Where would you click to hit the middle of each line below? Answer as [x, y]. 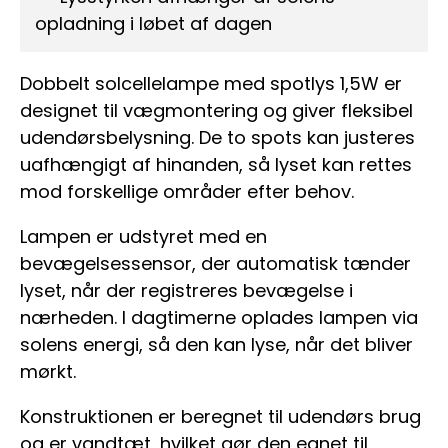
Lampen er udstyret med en [143, 237]
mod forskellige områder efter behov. [187, 192]
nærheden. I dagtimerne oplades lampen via [219, 318]
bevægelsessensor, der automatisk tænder [215, 264]
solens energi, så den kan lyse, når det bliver [216, 345]
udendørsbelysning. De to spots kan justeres [217, 138]
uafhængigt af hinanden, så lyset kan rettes [216, 165]
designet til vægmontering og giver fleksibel [216, 111]
